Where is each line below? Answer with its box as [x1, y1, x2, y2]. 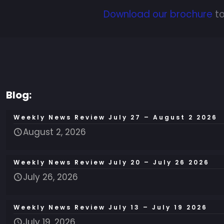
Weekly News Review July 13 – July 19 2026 [13, 203, 207, 212]
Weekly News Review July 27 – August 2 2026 [13, 113, 217, 122]
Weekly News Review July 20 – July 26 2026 [13, 158, 209, 167]
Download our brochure [103, 7, 212, 21]
